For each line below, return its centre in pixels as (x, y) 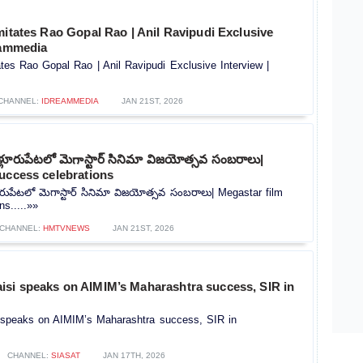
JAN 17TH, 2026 (134, 355)
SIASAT (66, 355)
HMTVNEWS (66, 228)
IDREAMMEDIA (70, 100)
